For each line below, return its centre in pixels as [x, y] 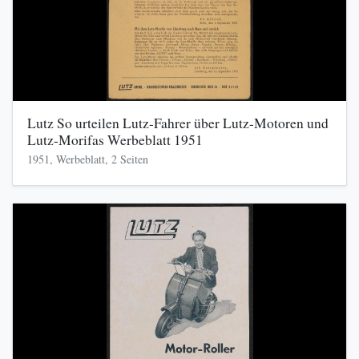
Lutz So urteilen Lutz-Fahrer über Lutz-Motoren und [177, 123]
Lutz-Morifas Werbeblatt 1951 [115, 140]
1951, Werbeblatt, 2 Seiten [87, 159]
